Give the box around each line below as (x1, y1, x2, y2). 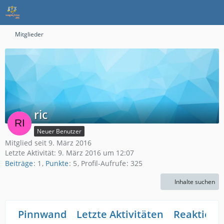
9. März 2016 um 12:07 (58, 148, 134, 157)
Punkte (45, 158, 68, 168)
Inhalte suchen (174, 177, 215, 186)
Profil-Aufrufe (81, 158, 126, 168)
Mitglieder (15, 30, 43, 38)
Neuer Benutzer (37, 127, 81, 135)
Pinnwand (18, 207, 66, 221)
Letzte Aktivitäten (76, 207, 163, 221)
